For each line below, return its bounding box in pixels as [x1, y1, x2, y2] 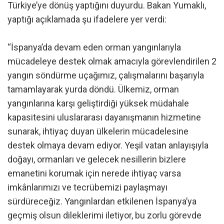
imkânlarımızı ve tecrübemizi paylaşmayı [7, 182, 167, 193]
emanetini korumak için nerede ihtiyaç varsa [7, 168, 181, 179]
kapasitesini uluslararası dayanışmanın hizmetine [7, 112, 201, 123]
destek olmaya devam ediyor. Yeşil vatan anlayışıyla [7, 140, 208, 151]
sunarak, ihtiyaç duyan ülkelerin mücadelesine [7, 126, 188, 137]
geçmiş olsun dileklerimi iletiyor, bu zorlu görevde [7, 210, 201, 221]
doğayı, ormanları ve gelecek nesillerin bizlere [7, 154, 186, 165]
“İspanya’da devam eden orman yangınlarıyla [7, 42, 181, 53]
